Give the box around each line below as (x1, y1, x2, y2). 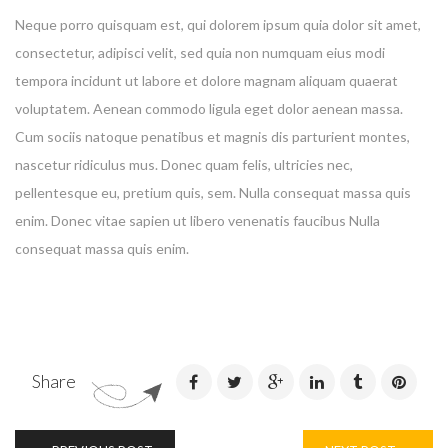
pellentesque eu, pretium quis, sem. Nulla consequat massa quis (15, 183, 411, 201)
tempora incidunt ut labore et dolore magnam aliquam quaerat (15, 71, 398, 89)
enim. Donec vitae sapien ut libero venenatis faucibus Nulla (15, 211, 380, 229)
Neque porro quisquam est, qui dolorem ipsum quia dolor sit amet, (15, 15, 421, 33)
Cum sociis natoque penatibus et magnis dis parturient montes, (15, 127, 410, 145)
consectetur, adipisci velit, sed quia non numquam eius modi (15, 43, 385, 61)
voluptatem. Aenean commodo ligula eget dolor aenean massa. (15, 99, 403, 117)
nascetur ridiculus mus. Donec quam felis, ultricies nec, (15, 155, 353, 173)
